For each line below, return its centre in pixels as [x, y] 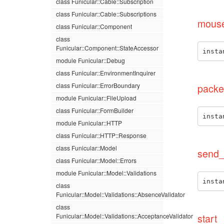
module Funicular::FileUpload [96, 98]
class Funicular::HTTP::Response [101, 135]
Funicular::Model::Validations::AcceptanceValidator [124, 216]
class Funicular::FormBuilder [95, 110]
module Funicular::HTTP [89, 123]
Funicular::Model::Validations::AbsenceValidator [120, 194]
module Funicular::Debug [90, 60]
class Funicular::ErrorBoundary [98, 85]
